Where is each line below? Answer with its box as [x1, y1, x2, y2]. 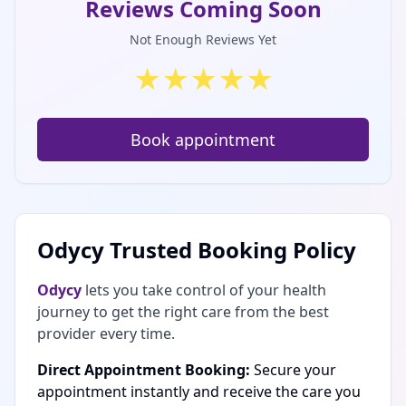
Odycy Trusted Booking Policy [37, 235, 356, 265]
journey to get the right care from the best [37, 302, 329, 322]
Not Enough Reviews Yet [130, 31, 276, 48]
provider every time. [37, 324, 175, 343]
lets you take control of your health [82, 280, 326, 300]
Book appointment [130, 129, 275, 150]
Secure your [250, 360, 336, 380]
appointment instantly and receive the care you [37, 382, 361, 401]
